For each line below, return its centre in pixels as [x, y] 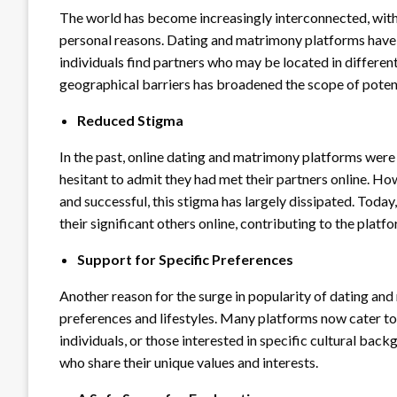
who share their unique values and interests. [189, 362]
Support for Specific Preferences [185, 259]
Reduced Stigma [130, 120]
